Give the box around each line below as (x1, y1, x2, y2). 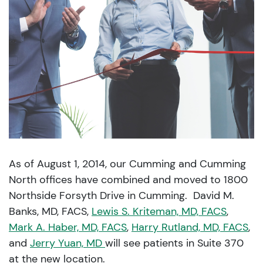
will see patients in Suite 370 (105, 235, 244, 250)
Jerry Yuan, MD (30, 235, 105, 250)
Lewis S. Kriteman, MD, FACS (92, 204, 227, 218)
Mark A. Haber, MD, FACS (9, 220, 127, 234)
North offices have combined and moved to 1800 (9, 172, 248, 187)
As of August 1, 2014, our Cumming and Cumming (9, 156, 246, 171)
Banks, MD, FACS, (9, 204, 92, 218)
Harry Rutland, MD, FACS (131, 220, 248, 234)
